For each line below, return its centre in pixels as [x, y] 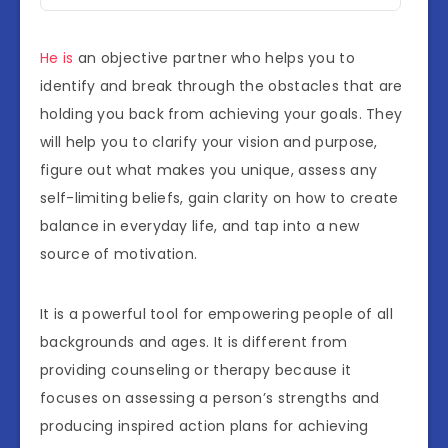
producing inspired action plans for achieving [204, 426]
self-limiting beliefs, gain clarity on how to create [219, 198]
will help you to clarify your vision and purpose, [209, 142]
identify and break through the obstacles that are [221, 86]
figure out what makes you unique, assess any [209, 170]
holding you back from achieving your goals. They [221, 114]
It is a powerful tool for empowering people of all [216, 314]
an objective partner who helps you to [214, 58]
